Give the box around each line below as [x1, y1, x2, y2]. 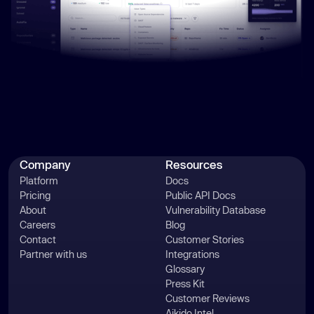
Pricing [20, 189, 50, 202]
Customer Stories [165, 233, 244, 246]
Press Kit [165, 278, 205, 290]
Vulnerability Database [165, 204, 266, 217]
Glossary [165, 263, 205, 275]
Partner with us [20, 248, 87, 261]
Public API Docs [165, 189, 235, 202]
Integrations [165, 248, 219, 261]
